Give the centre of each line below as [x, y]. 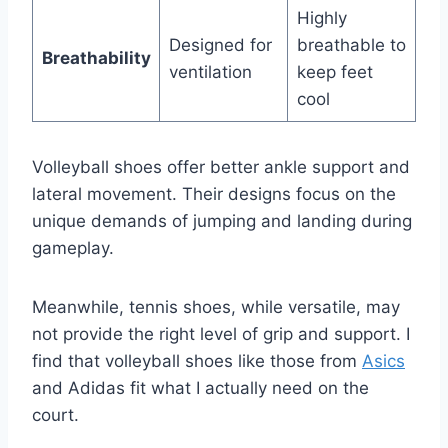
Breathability [96, 57]
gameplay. [73, 247]
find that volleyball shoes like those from [197, 360]
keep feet [334, 71]
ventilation [210, 71]
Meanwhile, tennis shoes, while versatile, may [216, 306]
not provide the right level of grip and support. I [221, 333]
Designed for [220, 44]
